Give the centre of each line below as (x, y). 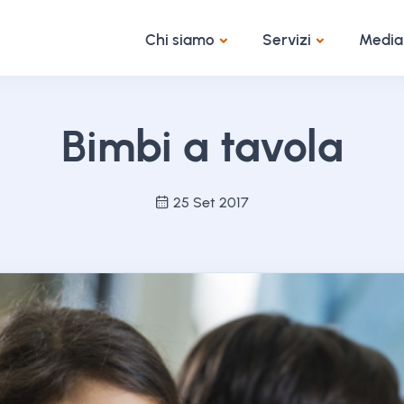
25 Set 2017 (211, 202)
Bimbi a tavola (202, 146)
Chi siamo (180, 40)
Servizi (287, 40)
